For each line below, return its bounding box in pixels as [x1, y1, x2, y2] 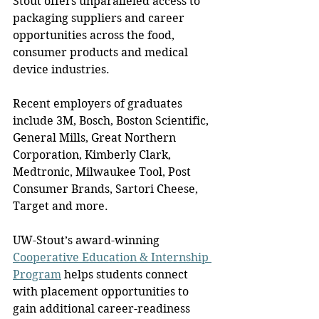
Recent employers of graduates [13, 96, 185, 110]
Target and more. [13, 199, 108, 213]
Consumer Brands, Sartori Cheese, [13, 182, 201, 196]
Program [13, 267, 61, 281]
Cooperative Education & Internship [13, 250, 211, 264]
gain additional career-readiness [13, 301, 193, 315]
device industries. [13, 62, 110, 76]
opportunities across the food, [13, 28, 177, 42]
